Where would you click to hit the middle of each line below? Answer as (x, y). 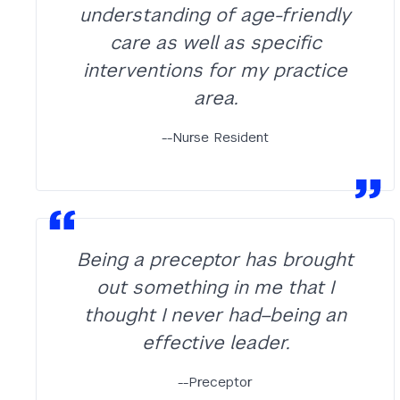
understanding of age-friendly (215, 15)
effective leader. (215, 342)
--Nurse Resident (215, 137)
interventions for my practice (215, 70)
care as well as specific (215, 42)
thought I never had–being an (215, 315)
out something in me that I (215, 287)
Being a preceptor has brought (215, 259)
